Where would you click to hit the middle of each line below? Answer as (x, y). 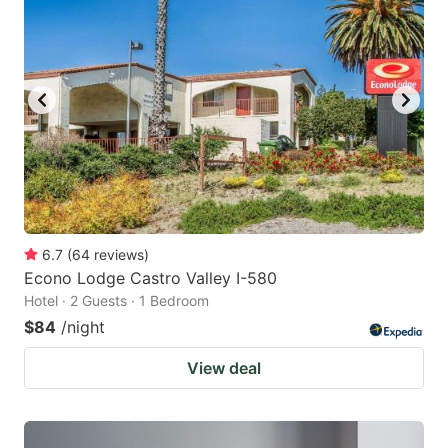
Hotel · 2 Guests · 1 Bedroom (116, 300)
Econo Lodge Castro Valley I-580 (150, 277)
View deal (224, 367)
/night (83, 326)
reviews (119, 254)
